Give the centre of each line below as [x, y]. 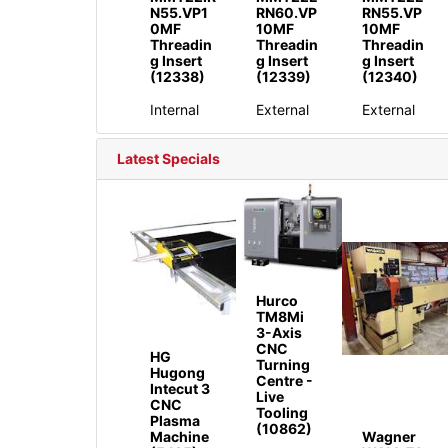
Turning [283, 364]
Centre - [285, 380]
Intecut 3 [180, 388]
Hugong [177, 372]
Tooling [282, 412]
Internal [174, 110]
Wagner [389, 436]
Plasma [175, 420]
